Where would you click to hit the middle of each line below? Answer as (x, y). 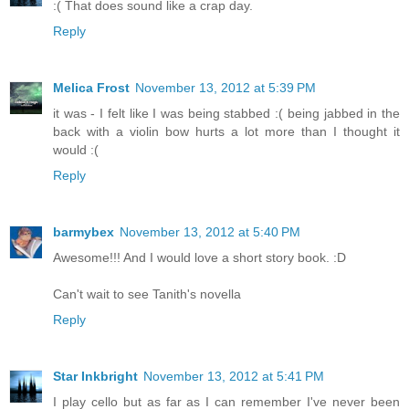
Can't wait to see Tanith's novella (147, 294)
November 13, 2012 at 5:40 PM (210, 232)
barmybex (84, 232)
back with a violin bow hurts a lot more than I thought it (226, 132)
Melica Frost (91, 88)
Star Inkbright (95, 377)
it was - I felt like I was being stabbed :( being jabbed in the (226, 114)
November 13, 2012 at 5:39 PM (225, 88)
